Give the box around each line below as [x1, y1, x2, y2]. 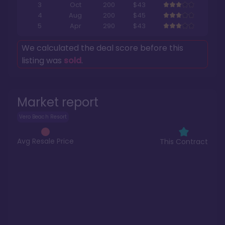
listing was [22, 55, 64, 67]
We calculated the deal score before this [22, 42, 183, 54]
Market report [17, 94, 98, 111]
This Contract [160, 137, 208, 147]
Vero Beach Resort [19, 113, 67, 121]
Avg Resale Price [17, 136, 74, 146]
